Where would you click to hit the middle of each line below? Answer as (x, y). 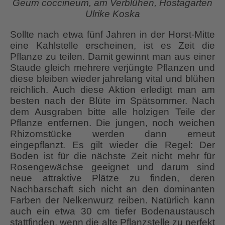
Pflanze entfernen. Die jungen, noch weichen (113, 123)
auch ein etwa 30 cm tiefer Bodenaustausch (113, 211)
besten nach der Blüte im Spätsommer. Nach (113, 100)
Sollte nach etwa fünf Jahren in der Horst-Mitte (113, 34)
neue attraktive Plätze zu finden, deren (113, 178)
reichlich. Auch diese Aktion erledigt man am (113, 89)
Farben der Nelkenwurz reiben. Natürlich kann (113, 200)
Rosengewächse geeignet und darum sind (113, 167)
